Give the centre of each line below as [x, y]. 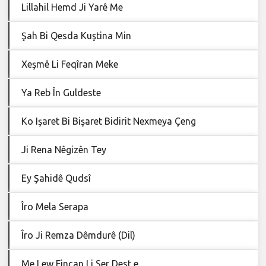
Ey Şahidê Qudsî [56, 178]
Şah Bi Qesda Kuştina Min [76, 35]
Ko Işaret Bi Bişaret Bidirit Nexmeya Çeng [109, 121]
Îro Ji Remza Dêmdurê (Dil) [78, 235]
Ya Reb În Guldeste [61, 92]
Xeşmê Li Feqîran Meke [70, 64]
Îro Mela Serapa [55, 206]
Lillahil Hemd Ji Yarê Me [72, 7]
